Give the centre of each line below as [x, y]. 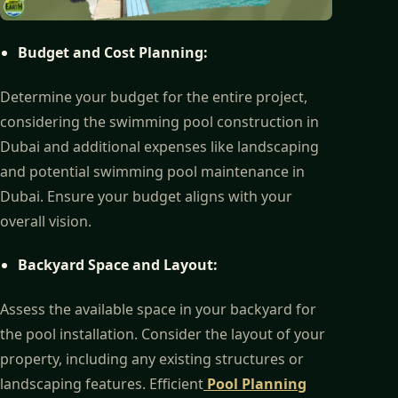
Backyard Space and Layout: [118, 265]
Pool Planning [255, 383]
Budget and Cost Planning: [113, 52]
